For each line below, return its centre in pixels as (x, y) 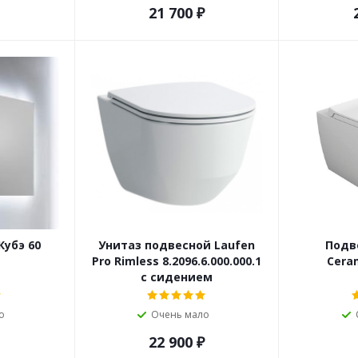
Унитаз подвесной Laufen (177, 245)
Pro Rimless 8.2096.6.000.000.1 (177, 261)
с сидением (177, 277)
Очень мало (180, 315)
